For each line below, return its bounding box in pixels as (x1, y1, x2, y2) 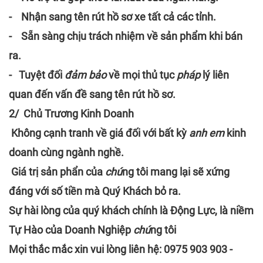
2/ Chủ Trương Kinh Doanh (9, 107, 134, 120)
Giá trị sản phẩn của (9, 165, 105, 178)
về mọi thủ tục (109, 68, 177, 81)
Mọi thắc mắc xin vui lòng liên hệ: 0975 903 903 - (9, 242, 232, 255)
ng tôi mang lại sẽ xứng (122, 165, 230, 178)
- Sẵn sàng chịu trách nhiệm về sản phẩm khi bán (9, 29, 242, 42)
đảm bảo (62, 68, 109, 81)
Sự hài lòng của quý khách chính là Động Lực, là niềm (9, 204, 254, 217)
